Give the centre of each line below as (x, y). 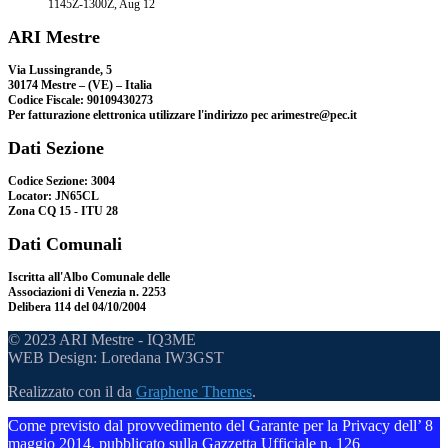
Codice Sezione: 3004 (61, 180)
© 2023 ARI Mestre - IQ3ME (102, 339)
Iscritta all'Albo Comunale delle (89, 276)
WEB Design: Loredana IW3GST (116, 357)
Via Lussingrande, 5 (60, 69)
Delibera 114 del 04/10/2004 (77, 306)
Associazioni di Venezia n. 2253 (87, 291)
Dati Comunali (65, 243)
